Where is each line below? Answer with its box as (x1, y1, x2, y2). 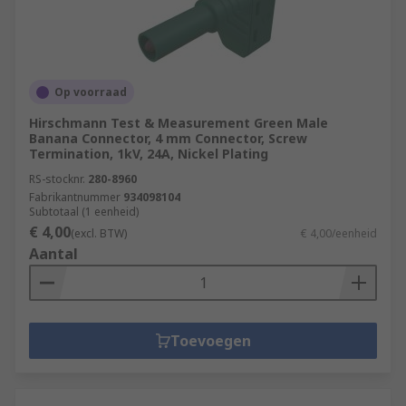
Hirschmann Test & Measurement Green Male (29, 114, 328, 131)
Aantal (29, 244, 78, 264)
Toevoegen (169, 331, 251, 351)
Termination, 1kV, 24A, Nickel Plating (29, 145, 268, 162)
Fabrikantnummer (29, 189, 121, 205)
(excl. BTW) (71, 226, 127, 241)
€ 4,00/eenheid (301, 226, 377, 241)
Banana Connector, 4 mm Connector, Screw (29, 130, 307, 147)
